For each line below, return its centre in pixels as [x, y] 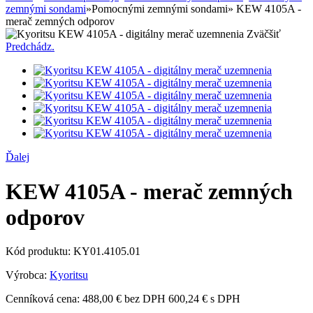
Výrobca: [28, 275]
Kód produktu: [39, 252]
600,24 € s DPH [204, 299]
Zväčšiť [264, 34]
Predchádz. [30, 47]
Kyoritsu [69, 275]
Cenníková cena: [43, 299]
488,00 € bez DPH [124, 299]
